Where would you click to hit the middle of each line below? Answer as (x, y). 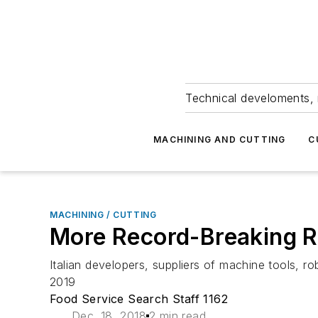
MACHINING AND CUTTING (220, 139)
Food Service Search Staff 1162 (139, 299)
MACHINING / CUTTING (103, 215)
